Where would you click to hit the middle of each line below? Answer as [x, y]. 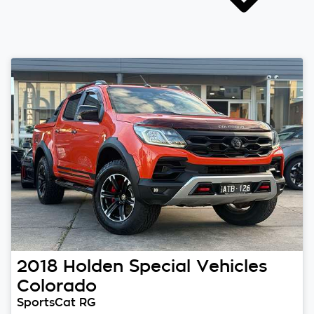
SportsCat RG [56, 302]
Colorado [57, 285]
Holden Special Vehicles [165, 266]
